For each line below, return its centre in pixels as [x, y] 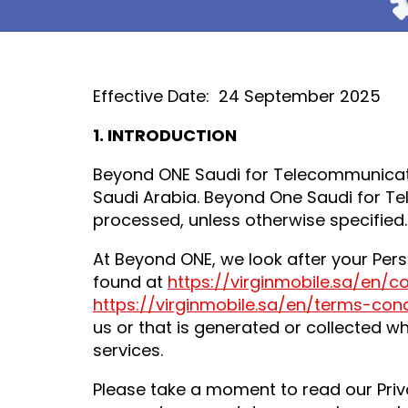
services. [130, 350]
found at [130, 282]
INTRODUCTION [172, 135]
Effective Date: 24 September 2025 [237, 96]
